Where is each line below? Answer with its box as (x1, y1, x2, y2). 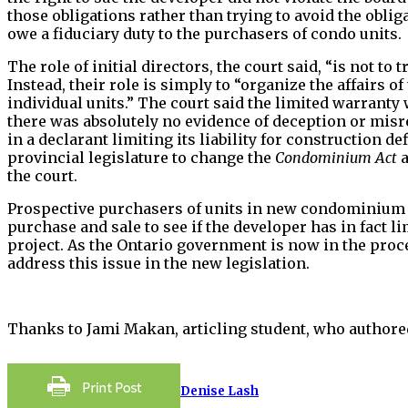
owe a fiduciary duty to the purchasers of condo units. (7, 24, 402, 43)
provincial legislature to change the (7, 148, 275, 167)
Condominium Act (275, 148, 397, 167)
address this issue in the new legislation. (7, 253, 310, 272)
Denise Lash (180, 382, 259, 399)
